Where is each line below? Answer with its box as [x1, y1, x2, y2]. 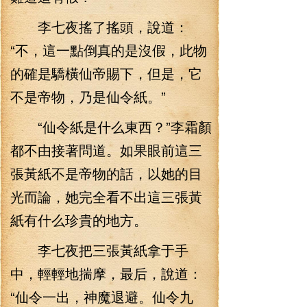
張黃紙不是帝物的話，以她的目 [10, 163, 202, 183]
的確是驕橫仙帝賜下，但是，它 [10, 63, 202, 83]
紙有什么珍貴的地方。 [10, 210, 147, 230]
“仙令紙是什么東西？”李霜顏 [10, 116, 212, 136]
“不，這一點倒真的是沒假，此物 [10, 40, 207, 60]
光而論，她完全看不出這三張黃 [10, 186, 202, 206]
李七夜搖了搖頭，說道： [10, 16, 188, 36]
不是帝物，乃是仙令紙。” [10, 86, 166, 106]
